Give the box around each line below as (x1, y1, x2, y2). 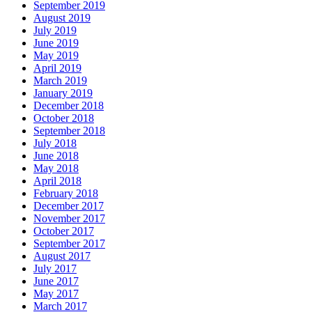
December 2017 (33, 200, 104, 212)
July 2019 (33, 24, 77, 37)
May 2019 (33, 49, 79, 62)
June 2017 (33, 275, 79, 288)
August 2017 (33, 250, 91, 263)
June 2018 (33, 150, 79, 162)
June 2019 (33, 37, 79, 49)
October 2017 (33, 225, 94, 237)
